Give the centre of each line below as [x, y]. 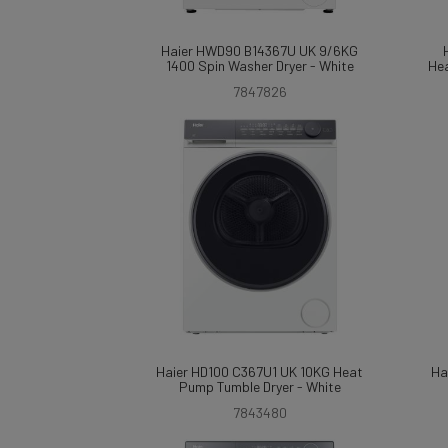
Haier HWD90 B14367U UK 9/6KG [259, 50]
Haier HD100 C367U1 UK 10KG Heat [259, 371]
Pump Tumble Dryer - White [259, 386]
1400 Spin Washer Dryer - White [259, 65]
